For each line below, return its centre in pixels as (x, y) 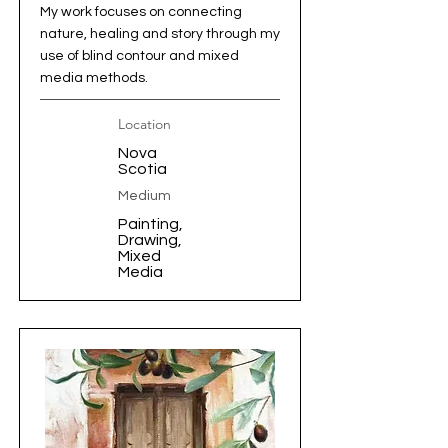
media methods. (94, 78)
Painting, (150, 224)
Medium (144, 196)
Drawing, (150, 240)
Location (144, 124)
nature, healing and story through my (160, 34)
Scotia (142, 169)
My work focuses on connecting (141, 12)
